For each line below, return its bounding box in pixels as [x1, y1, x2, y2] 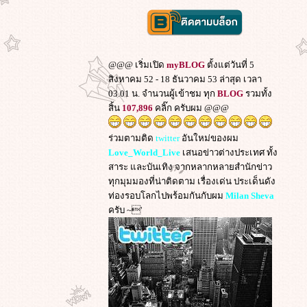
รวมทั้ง [243, 88, 272, 99]
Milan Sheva [225, 191, 274, 201]
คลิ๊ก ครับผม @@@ [153, 103, 229, 113]
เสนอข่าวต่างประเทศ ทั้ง [180, 147, 278, 158]
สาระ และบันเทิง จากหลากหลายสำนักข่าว [108, 162, 272, 172]
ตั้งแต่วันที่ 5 [205, 60, 254, 70]
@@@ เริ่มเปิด [108, 60, 167, 70]
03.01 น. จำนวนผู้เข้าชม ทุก [108, 88, 217, 99]
